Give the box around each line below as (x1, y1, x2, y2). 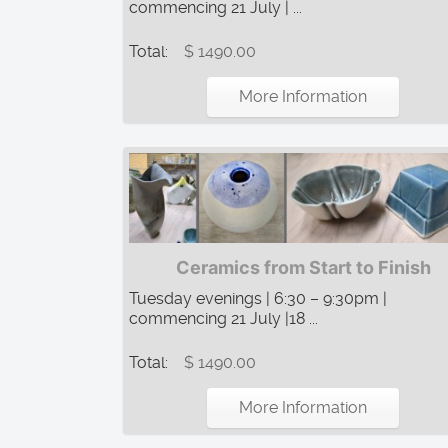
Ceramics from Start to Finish (175, 256, 431, 278)
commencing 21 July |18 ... (129, 308, 318, 328)
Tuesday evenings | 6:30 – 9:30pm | (129, 288, 387, 308)
